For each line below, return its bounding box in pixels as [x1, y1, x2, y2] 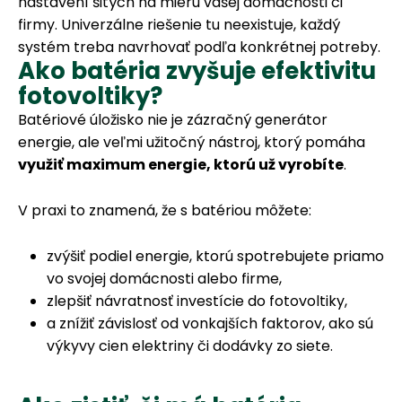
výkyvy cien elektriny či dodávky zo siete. [47, 335, 333, 356]
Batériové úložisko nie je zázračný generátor [18, 109, 328, 131]
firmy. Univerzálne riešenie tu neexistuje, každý [18, 14, 340, 36]
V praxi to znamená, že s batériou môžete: [18, 200, 311, 222]
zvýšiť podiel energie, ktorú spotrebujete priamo [47, 245, 384, 267]
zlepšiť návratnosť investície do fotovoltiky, [47, 290, 347, 311]
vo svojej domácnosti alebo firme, [47, 267, 282, 289]
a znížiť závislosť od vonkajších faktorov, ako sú [47, 312, 373, 334]
